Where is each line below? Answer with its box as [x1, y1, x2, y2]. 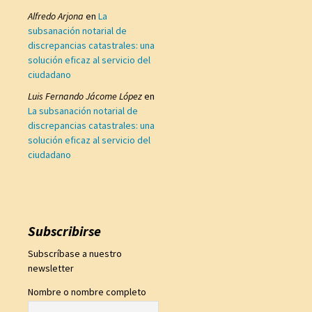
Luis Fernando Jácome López [28, 90, 142, 102]
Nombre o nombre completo [28, 286, 146, 298]
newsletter [28, 262, 74, 274]
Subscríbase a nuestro [28, 247, 122, 260]
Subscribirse [28, 222, 101, 240]
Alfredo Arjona [28, 10, 84, 22]
